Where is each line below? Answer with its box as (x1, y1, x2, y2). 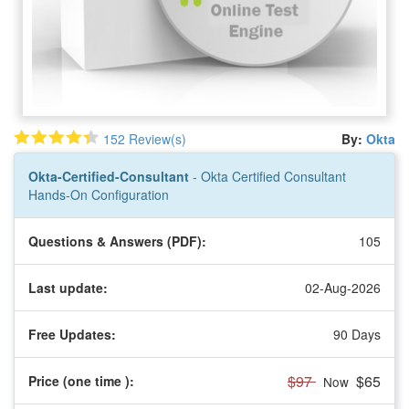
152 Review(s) (103, 129, 186, 148)
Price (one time (28, 371, 125, 390)
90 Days (333, 324, 381, 343)
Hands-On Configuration (28, 184, 169, 204)
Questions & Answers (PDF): (28, 231, 206, 250)
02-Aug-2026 (305, 278, 381, 297)
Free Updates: (28, 324, 116, 343)
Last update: (28, 278, 108, 297)
